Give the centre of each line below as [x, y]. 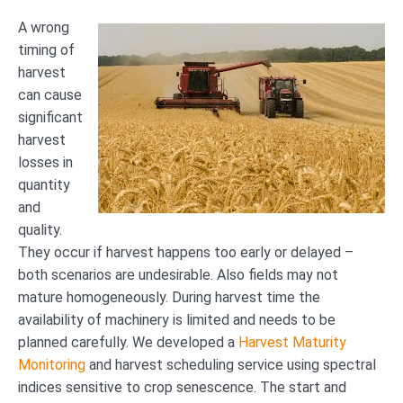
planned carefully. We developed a [128, 342]
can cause [50, 94]
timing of [46, 49]
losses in [45, 162]
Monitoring [52, 364]
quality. [40, 229]
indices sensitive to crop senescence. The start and [182, 387]
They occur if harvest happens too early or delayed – [186, 252]
